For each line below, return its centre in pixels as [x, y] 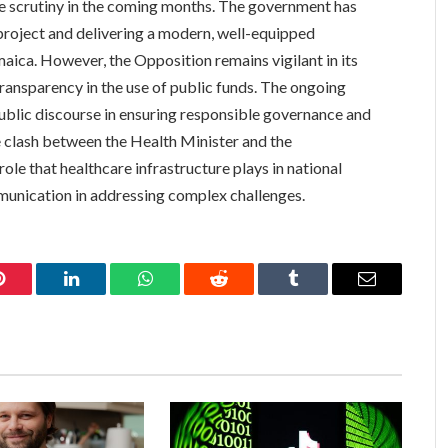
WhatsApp [182, 293]
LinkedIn [102, 293]
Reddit [241, 293]
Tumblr [318, 293]
